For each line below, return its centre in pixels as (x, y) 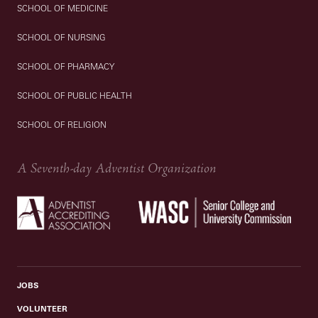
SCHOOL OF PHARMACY (66, 67)
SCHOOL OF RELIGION (62, 125)
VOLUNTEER (43, 309)
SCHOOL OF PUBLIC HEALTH (75, 96)
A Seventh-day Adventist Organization (117, 169)
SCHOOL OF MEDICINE (63, 9)
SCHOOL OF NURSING (62, 38)
